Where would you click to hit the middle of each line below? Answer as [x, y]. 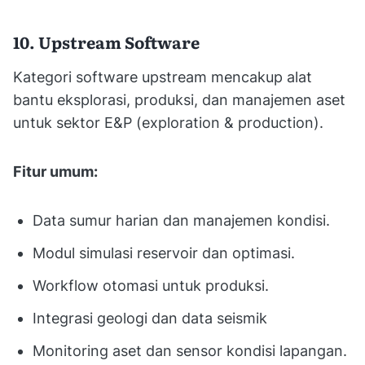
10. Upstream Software [106, 41]
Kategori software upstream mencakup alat [163, 77]
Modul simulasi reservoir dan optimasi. [164, 253]
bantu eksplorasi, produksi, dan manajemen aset [179, 99]
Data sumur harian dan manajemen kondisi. [181, 220]
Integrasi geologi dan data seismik [150, 318]
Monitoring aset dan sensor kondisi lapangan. [190, 350]
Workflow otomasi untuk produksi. [151, 285]
